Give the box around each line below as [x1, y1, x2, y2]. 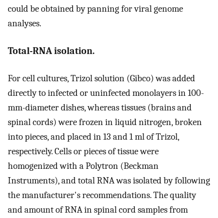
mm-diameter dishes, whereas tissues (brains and [8, 102, 192, 113]
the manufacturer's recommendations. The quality [8, 190, 196, 200]
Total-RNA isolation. [8, 45, 95, 56]
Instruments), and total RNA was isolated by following [8, 175, 210, 186]
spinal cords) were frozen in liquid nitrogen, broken [8, 117, 202, 127]
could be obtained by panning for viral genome [8, 3, 183, 15]
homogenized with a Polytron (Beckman [8, 161, 159, 171]
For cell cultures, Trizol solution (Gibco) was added [8, 73, 195, 84]
